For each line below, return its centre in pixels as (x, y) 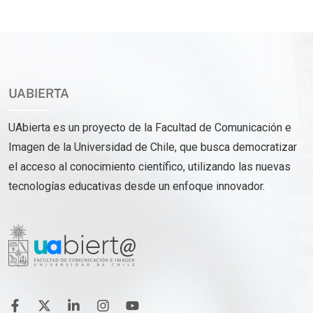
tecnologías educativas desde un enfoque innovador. (139, 186)
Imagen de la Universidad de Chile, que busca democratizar (153, 147)
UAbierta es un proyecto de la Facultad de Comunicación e (150, 127)
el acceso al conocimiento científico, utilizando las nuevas (150, 166)
